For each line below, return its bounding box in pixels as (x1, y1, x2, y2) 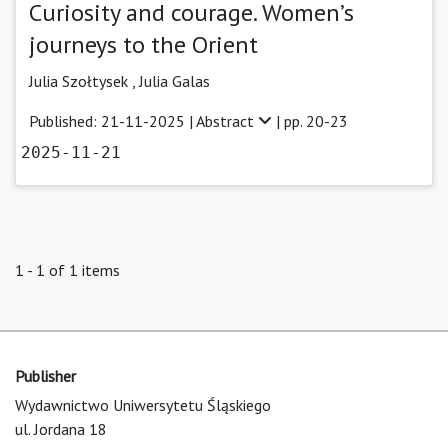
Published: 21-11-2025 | (29, 110, 196, 131)
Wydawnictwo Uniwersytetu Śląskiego (15, 394, 271, 415)
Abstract (196, 110, 258, 131)
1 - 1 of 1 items (15, 259, 120, 280)
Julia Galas (139, 70, 210, 91)
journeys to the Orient (29, 28, 258, 60)
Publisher (15, 365, 76, 386)
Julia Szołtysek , (29, 70, 139, 91)
